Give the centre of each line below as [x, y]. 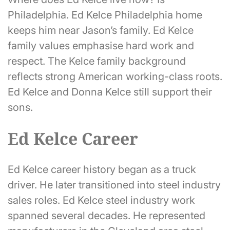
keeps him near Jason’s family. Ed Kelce [101, 31]
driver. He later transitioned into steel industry [114, 185]
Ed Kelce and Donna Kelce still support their [110, 92]
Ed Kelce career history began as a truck [102, 170]
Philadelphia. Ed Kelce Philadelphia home [105, 15]
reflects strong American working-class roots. [115, 77]
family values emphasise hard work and [101, 46]
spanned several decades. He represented [107, 216]
